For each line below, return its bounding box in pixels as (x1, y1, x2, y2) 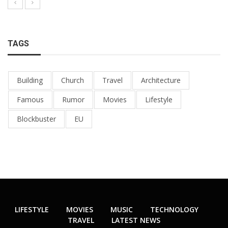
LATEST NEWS (111, 215, 160, 225)
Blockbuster (17, 113, 56, 124)
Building (17, 75, 43, 85)
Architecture (141, 75, 181, 85)
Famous (17, 94, 44, 104)
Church (61, 75, 84, 85)
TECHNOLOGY (150, 204, 198, 214)
